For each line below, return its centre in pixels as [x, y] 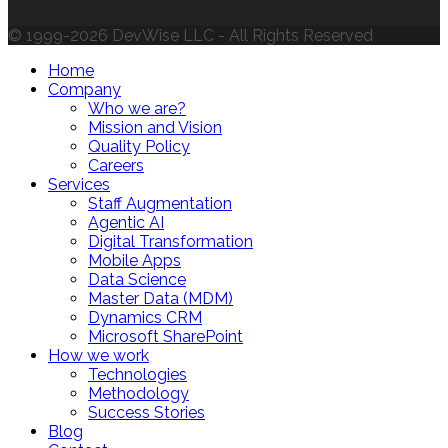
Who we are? [137, 109]
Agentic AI [126, 223]
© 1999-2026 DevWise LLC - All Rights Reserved [190, 36]
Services [79, 185]
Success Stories [146, 413]
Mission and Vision [155, 128]
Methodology [138, 394]
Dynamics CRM [145, 318]
